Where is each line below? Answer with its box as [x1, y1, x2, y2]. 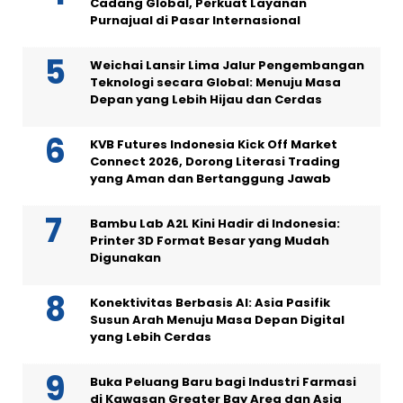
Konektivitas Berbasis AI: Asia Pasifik [90, 294, 330, 312]
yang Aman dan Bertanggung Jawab [90, 170, 331, 188]
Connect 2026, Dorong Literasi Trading [90, 153, 340, 171]
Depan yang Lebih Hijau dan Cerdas [90, 91, 322, 109]
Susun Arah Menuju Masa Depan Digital [90, 311, 345, 329]
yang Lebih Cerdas [90, 328, 211, 346]
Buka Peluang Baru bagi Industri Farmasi [90, 373, 356, 391]
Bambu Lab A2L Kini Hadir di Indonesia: [90, 215, 340, 233]
